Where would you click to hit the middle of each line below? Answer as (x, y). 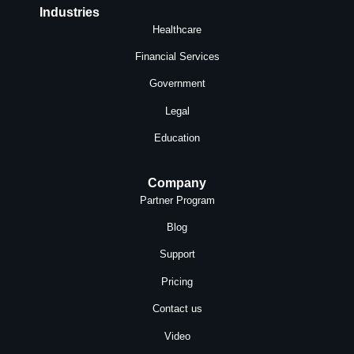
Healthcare (177, 29)
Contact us (177, 309)
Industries (70, 12)
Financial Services (177, 57)
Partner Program (177, 200)
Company (177, 183)
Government (177, 84)
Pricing (177, 281)
